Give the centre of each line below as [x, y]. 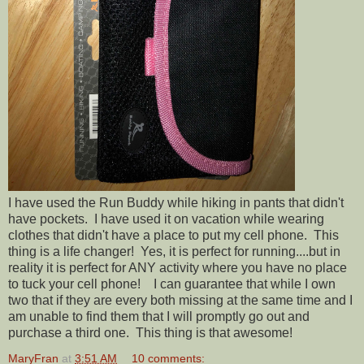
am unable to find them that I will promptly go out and [159, 317]
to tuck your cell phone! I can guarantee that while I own [172, 284]
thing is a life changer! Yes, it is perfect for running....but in [174, 252]
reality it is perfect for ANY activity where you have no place [178, 268]
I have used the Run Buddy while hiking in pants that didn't [176, 203]
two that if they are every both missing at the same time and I [180, 301]
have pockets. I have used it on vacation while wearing [166, 219]
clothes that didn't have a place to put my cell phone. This [173, 236]
